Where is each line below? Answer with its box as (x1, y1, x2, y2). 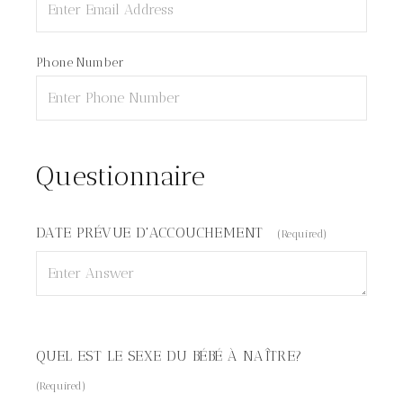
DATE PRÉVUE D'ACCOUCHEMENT (36, 224, 264, 241)
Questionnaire (36, 160, 206, 193)
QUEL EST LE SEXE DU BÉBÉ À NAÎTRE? (36, 347, 302, 364)
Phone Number (36, 55, 125, 70)
